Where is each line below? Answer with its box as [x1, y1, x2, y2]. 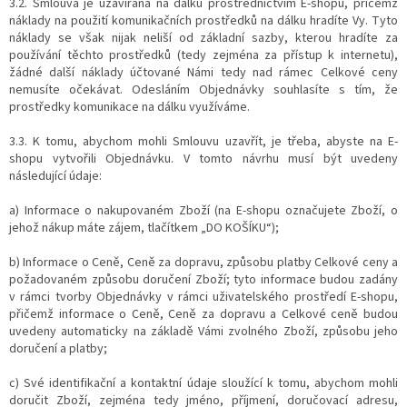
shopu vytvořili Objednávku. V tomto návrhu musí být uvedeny [9, 149, 398, 168]
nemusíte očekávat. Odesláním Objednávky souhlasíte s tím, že [9, 80, 398, 99]
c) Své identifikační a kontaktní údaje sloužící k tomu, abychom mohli [9, 373, 398, 392]
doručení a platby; [9, 339, 107, 358]
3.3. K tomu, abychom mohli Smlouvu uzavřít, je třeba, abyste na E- [9, 132, 398, 151]
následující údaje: [9, 166, 102, 185]
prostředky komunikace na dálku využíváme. [9, 97, 250, 116]
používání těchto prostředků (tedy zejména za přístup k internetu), [9, 45, 398, 65]
